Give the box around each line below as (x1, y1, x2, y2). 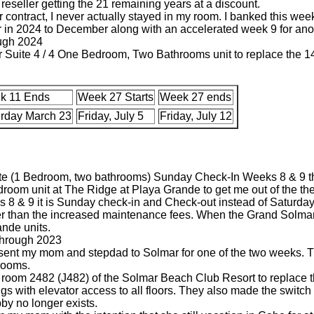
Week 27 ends (160, 91, 232, 104)
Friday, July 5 (78, 110, 144, 123)
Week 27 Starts (78, 91, 154, 104)
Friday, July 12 (160, 110, 233, 123)
